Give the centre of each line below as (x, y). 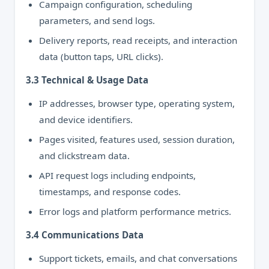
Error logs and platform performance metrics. (135, 211)
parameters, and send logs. (97, 20)
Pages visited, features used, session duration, (137, 139)
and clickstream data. (84, 156)
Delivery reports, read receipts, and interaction (138, 40)
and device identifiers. (86, 119)
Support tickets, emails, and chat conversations (138, 258)
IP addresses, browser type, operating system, (137, 103)
